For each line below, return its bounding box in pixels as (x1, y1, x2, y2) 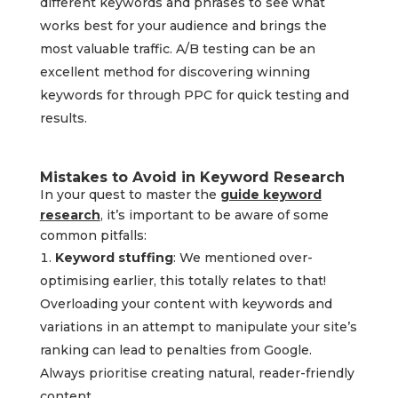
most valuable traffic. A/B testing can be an (39, 41, 315, 58)
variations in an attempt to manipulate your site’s (39, 319, 357, 336)
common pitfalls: (39, 227, 147, 244)
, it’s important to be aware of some (99, 207, 329, 224)
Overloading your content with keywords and (39, 296, 332, 313)
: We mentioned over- (172, 250, 313, 267)
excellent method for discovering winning (39, 64, 310, 81)
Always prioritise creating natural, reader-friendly (39, 365, 354, 382)
